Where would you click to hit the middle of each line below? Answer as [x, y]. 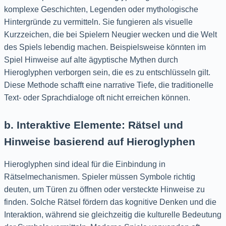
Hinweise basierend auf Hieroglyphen [100, 141]
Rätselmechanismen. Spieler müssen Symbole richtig [100, 177]
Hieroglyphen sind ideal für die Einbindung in [85, 164]
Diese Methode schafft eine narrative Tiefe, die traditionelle [109, 85]
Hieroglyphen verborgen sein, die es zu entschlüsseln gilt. [107, 72]
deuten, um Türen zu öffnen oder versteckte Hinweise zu [104, 189]
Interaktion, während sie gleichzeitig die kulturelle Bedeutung [113, 214]
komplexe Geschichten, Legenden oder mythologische [101, 9]
